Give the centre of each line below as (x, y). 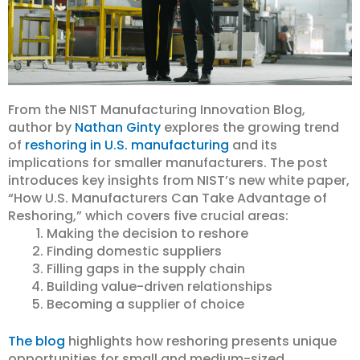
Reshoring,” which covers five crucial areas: (148, 216)
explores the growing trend (250, 128)
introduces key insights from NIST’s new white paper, (179, 181)
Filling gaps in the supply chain (146, 269)
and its (253, 145)
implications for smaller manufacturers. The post (168, 163)
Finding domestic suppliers (134, 252)
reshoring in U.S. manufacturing (127, 145)
